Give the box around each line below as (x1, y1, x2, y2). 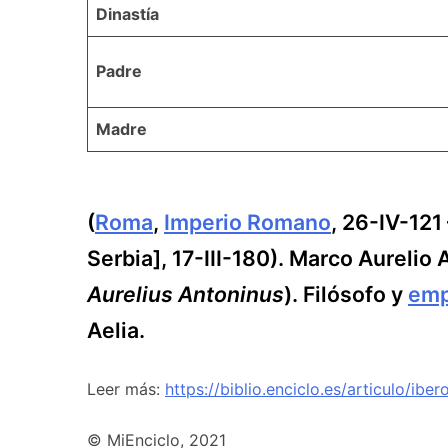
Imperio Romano (164, 209, 331, 236)
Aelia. (87, 317, 145, 344)
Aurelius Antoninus (87, 281, 284, 308)
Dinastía (96, 3, 159, 24)
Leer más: (87, 379, 165, 400)
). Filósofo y (284, 281, 408, 308)
